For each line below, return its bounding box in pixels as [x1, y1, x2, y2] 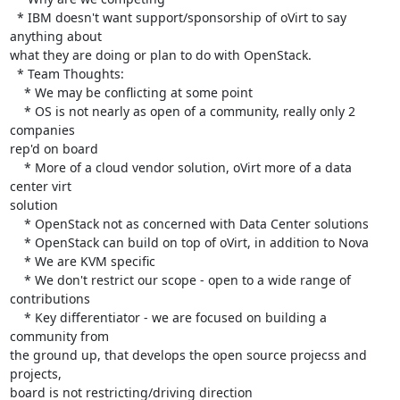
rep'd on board [9, 139, 98, 157]
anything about [9, 27, 105, 45]
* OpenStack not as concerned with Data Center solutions [9, 214, 24, 232]
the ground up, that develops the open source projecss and [9, 346, 367, 363]
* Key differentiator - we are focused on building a [9, 308, 24, 326]
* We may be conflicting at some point [9, 83, 24, 101]
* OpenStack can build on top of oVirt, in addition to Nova [9, 233, 24, 251]
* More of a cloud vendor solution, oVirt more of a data [9, 158, 24, 176]
